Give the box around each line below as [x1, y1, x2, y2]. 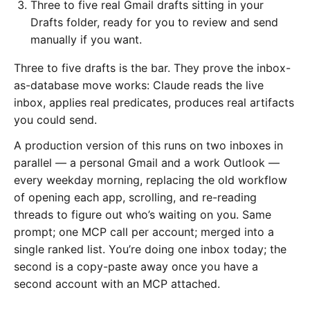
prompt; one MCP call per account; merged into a [14, 224, 274, 239]
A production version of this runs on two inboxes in [14, 138, 283, 152]
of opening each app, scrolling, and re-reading [14, 190, 257, 204]
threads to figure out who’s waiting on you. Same [14, 207, 271, 221]
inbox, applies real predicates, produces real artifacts [14, 95, 294, 109]
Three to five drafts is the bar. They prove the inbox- [14, 60, 291, 75]
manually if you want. [30, 32, 142, 46]
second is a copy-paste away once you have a [14, 259, 258, 273]
